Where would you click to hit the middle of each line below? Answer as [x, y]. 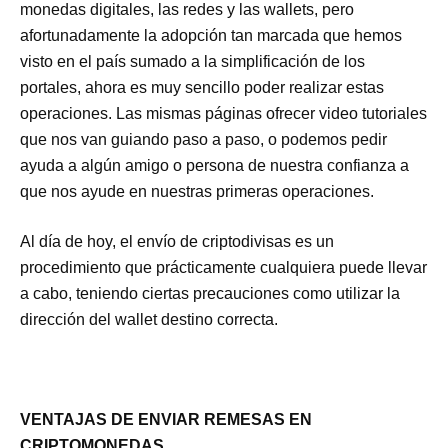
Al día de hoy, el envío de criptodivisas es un [177, 241]
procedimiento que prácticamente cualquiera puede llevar [224, 267]
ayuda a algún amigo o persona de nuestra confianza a [215, 165]
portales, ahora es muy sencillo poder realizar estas [202, 87]
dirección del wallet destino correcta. [149, 319]
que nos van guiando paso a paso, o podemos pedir [204, 139]
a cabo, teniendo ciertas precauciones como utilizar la [210, 293]
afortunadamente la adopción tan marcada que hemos [211, 35]
